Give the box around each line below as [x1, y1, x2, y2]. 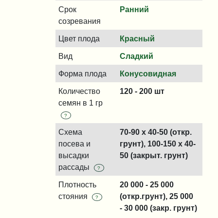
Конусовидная [119, 70, 176, 77]
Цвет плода [58, 35, 100, 42]
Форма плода [58, 70, 107, 77]
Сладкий [119, 52, 153, 60]
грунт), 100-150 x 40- [119, 140, 196, 147]
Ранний [119, 5, 149, 13]
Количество [58, 87, 100, 95]
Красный [119, 35, 155, 42]
